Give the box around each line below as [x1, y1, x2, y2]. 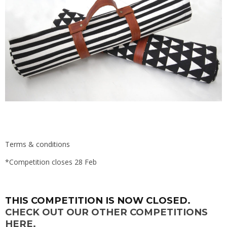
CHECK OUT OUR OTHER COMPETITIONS [5, 206, 208, 218]
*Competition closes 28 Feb [5, 157, 97, 167]
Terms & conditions [5, 139, 70, 149]
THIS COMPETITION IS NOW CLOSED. [5, 194, 191, 206]
